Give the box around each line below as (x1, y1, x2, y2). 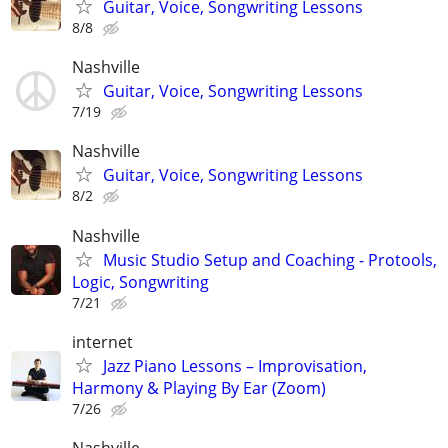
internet (72, 330, 133, 353)
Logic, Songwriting (72, 270, 209, 293)
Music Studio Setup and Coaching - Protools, (103, 248, 437, 271)
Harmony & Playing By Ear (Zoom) (72, 376, 326, 399)
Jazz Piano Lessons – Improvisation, (103, 354, 367, 377)
